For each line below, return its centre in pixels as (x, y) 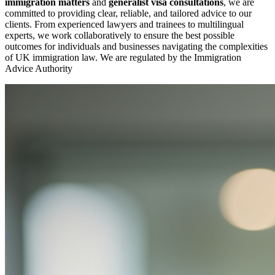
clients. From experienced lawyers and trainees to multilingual (124, 25)
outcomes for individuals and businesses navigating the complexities (136, 47)
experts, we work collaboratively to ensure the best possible (120, 36)
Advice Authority (40, 69)
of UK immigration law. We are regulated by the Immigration (123, 58)
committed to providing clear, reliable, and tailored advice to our (128, 14)
